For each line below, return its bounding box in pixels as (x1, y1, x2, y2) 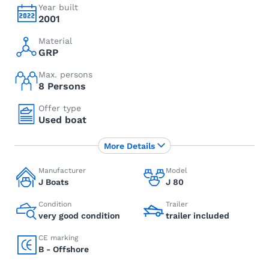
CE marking (38, 234, 78, 242)
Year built (38, 2, 78, 12)
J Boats (38, 177, 68, 187)
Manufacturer (38, 166, 86, 175)
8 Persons (38, 80, 86, 92)
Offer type (38, 103, 81, 113)
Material (38, 36, 72, 46)
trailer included (166, 211, 229, 220)
